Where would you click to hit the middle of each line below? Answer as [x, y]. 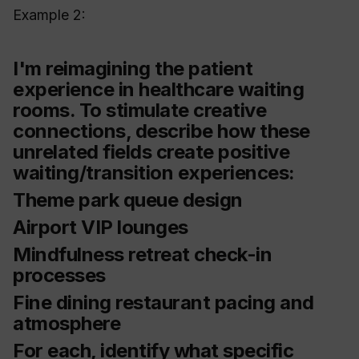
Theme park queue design [128, 200]
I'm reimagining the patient [133, 69]
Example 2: [49, 15]
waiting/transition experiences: [154, 173]
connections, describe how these [161, 131]
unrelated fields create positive [151, 152]
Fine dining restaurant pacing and [163, 303]
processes [59, 276]
